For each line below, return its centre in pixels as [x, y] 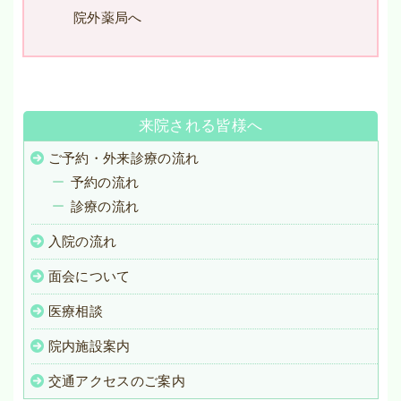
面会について [89, 276]
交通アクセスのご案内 [116, 380]
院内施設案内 [89, 346]
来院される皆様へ [200, 125]
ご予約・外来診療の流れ [124, 158]
